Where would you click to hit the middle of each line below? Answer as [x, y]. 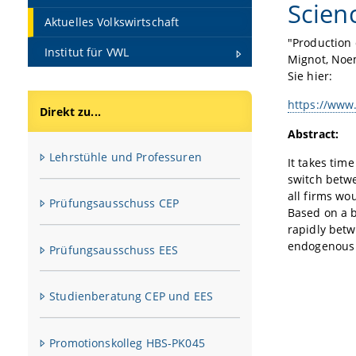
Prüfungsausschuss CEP [114, 203]
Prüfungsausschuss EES [114, 250]
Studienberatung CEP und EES [131, 296]
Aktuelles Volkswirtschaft [112, 22]
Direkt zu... [70, 111]
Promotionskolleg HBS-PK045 [127, 342]
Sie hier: [310, 76]
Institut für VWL [87, 52]
